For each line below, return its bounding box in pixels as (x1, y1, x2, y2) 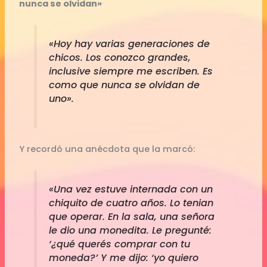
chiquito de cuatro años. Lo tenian (48, 195, 213, 210)
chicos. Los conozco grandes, (48, 51, 191, 65)
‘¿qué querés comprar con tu (48, 237, 190, 251)
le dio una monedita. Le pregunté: (48, 223, 212, 237)
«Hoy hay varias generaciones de (48, 37, 210, 51)
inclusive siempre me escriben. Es (48, 64, 213, 79)
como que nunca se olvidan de (48, 78, 200, 92)
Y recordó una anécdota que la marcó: (19, 142, 195, 155)
